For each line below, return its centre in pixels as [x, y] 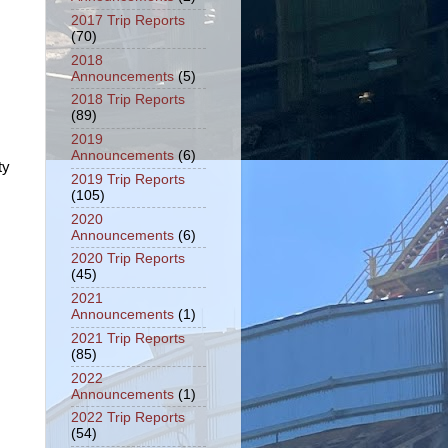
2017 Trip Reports [128, 20]
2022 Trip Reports [128, 418]
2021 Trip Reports [128, 338]
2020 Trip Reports [128, 259]
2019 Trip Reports [128, 179]
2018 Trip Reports [128, 100]
